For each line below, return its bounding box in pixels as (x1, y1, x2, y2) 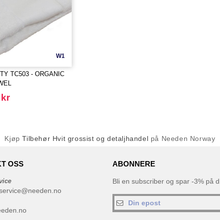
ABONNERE (112, 160, 155, 168)
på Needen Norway (150, 135, 216, 142)
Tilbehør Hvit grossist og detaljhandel (22, 135, 151, 142)
